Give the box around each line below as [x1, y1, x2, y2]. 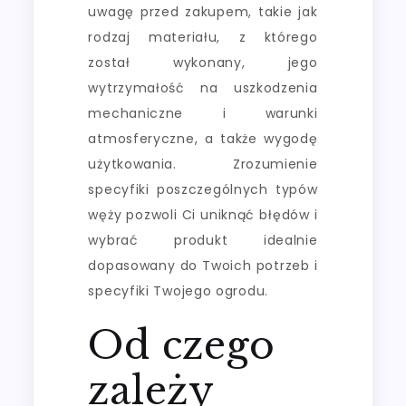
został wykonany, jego [88, 53, 318, 72]
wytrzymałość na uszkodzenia [88, 78, 318, 97]
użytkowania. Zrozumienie [88, 154, 318, 173]
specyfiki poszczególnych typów [88, 179, 318, 198]
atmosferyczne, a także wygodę [88, 129, 318, 148]
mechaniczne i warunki [88, 103, 318, 122]
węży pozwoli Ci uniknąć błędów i [88, 205, 318, 224]
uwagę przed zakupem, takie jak [88, 2, 318, 21]
